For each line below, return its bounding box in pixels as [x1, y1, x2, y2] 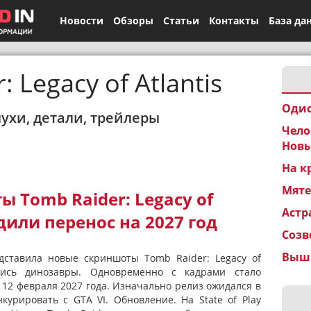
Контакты [208, 14, 259, 27]
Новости [59, 14, 103, 27]
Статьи [162, 14, 199, 27]
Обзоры [112, 14, 153, 27]
